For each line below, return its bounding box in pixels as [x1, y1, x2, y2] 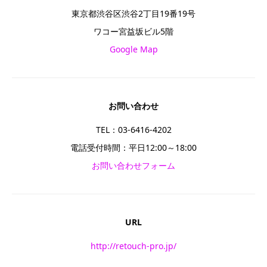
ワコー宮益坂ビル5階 [94, 26, 173, 37]
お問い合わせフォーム [92, 160, 175, 171]
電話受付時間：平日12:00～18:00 [70, 142, 197, 153]
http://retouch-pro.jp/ [91, 240, 176, 252]
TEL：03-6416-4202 [95, 124, 172, 135]
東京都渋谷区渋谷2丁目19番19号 [72, 8, 195, 19]
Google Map [109, 44, 158, 55]
